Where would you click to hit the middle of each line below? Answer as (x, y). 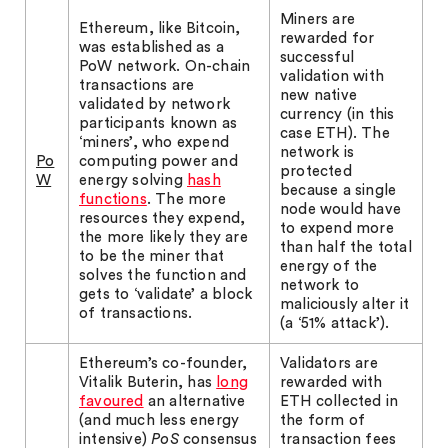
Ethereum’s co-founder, (163, 363)
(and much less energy (159, 420)
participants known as (158, 123)
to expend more (337, 228)
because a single (338, 190)
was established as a (151, 47)
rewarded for (327, 38)
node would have (340, 209)
